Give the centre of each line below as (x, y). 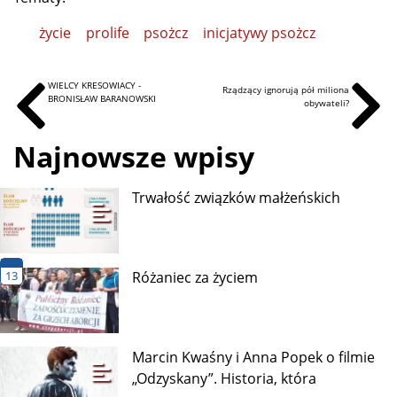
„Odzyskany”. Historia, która (225, 378)
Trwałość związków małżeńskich (237, 198)
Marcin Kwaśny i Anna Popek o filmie (254, 357)
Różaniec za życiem (195, 277)
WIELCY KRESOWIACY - (95, 85)
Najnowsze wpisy (134, 157)
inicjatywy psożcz (260, 32)
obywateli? (326, 102)
